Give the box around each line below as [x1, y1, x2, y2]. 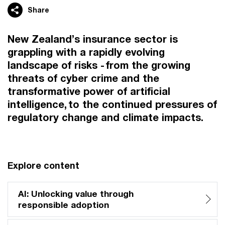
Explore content [8, 160, 79, 171]
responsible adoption [18, 199, 109, 210]
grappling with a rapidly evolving [8, 46, 165, 58]
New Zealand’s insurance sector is [8, 33, 178, 45]
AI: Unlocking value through [18, 188, 134, 199]
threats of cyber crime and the [8, 72, 159, 84]
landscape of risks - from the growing [8, 59, 190, 71]
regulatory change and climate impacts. [8, 111, 203, 123]
